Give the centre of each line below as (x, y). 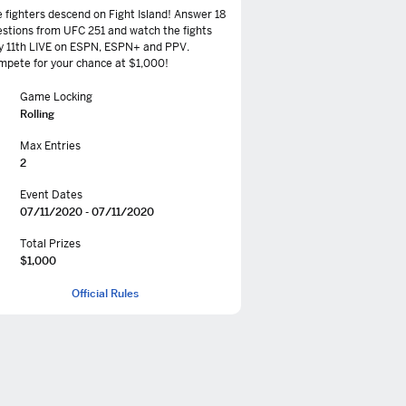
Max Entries (50, 146)
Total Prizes (50, 244)
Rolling (37, 114)
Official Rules (105, 293)
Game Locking (56, 97)
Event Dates (51, 195)
